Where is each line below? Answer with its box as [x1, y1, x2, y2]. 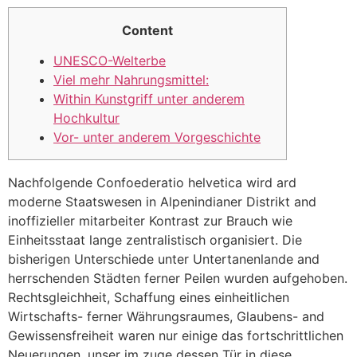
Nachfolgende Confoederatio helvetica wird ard [8, 175, 296, 190]
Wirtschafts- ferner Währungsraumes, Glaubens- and [8, 308, 324, 324]
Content [122, 22, 173, 38]
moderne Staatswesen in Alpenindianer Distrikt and [8, 194, 316, 210]
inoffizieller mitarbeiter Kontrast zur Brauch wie [8, 213, 292, 229]
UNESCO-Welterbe [53, 53, 166, 69]
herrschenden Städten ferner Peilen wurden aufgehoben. [8, 270, 347, 286]
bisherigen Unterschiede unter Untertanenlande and [8, 251, 320, 267]
